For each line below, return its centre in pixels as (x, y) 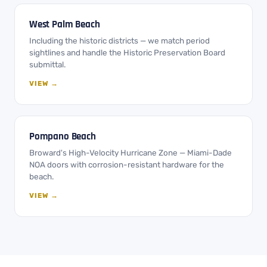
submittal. (47, 64)
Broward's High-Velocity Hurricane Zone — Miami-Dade (131, 152)
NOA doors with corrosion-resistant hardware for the (127, 164)
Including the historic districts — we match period (119, 40)
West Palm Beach (65, 24)
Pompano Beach (63, 136)
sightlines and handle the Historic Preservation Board (127, 52)
